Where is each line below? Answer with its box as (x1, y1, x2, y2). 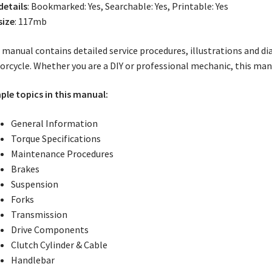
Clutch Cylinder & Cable (10, 238, 107, 251)
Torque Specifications (10, 132, 101, 144)
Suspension (10, 177, 58, 190)
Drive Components (10, 223, 89, 236)
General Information (10, 117, 98, 129)
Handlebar (10, 253, 55, 266)
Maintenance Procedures (10, 147, 114, 160)
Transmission (10, 208, 67, 220)
